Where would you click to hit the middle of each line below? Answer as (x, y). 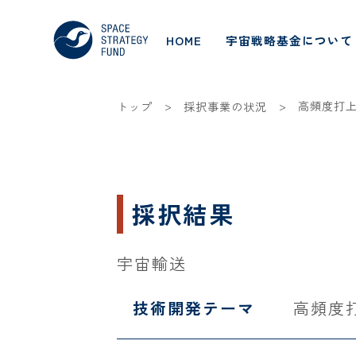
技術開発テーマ (194, 308)
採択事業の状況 (225, 106)
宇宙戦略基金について (290, 40)
